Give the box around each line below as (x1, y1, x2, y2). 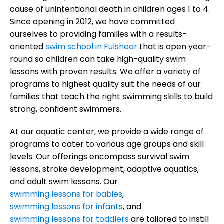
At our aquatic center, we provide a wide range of (10, 125, 204, 137)
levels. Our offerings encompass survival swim (10, 150, 189, 162)
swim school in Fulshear (45, 40, 137, 52)
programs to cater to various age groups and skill (10, 138, 204, 150)
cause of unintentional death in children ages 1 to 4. (10, 3, 210, 15)
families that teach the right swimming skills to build (10, 90, 213, 102)
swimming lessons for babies (10, 188, 122, 200)
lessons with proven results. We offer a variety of (10, 65, 201, 77)
